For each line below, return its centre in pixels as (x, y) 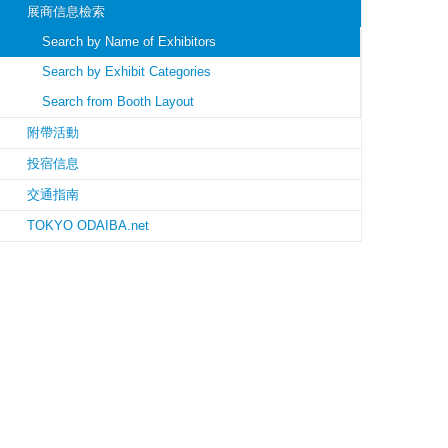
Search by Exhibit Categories (126, 72)
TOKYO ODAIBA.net (88, 226)
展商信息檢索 (66, 12)
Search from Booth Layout (118, 102)
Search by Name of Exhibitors (129, 42)
